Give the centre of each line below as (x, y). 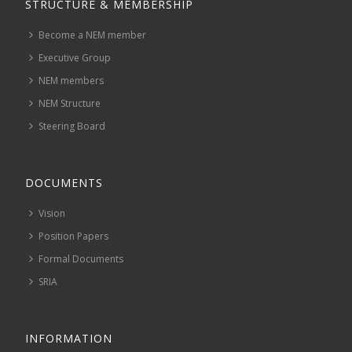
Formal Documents (81, 258)
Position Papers (74, 236)
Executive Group (75, 57)
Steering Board (72, 126)
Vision (52, 213)
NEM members (71, 80)
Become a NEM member (93, 35)
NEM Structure (70, 103)
